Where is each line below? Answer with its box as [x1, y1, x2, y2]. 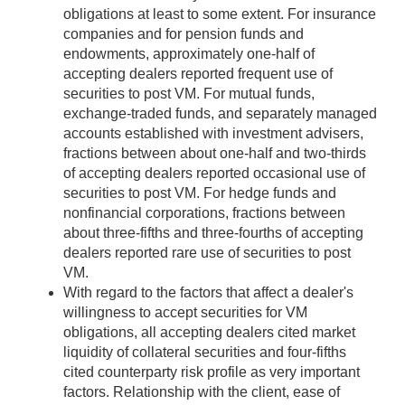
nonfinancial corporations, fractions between [63, 205, 345, 221]
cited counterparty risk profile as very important [63, 364, 360, 381]
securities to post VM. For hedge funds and [63, 185, 336, 202]
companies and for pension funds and [63, 26, 304, 42]
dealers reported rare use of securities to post [63, 245, 351, 261]
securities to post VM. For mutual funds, [63, 86, 315, 102]
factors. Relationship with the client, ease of [63, 384, 340, 400]
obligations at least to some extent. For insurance [63, 6, 376, 23]
